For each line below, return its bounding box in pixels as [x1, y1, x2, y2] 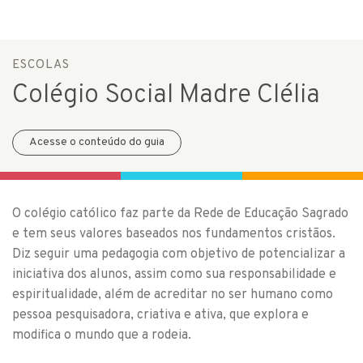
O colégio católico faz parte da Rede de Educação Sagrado [12, 206, 348, 222]
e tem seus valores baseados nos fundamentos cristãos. [12, 226, 335, 242]
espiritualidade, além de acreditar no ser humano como [12, 287, 333, 303]
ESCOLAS [12, 58, 70, 73]
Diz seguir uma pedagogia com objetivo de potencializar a [12, 246, 345, 263]
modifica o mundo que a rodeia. [12, 327, 191, 344]
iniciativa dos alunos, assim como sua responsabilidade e [12, 267, 336, 283]
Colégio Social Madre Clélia [12, 79, 320, 112]
